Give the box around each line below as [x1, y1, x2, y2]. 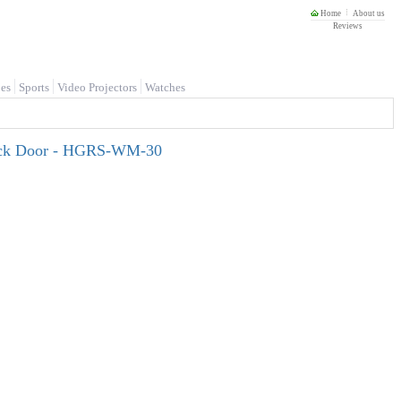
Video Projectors [57, 81, 137, 94]
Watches [145, 81, 185, 94]
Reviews [333, 21, 363, 30]
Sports [19, 81, 49, 94]
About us [353, 9, 385, 18]
